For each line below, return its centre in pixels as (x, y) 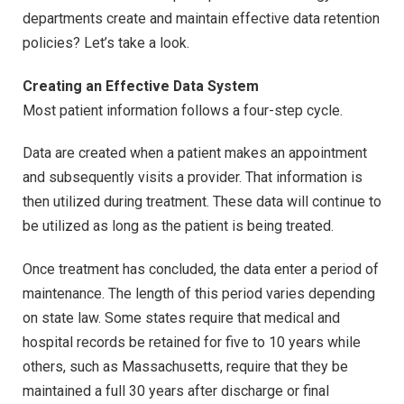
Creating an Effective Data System (141, 86)
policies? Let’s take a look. (106, 42)
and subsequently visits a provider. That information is (193, 178)
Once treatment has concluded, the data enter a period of (201, 270)
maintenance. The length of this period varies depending (199, 294)
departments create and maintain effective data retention (201, 18)
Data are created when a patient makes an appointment (195, 153)
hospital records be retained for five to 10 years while (192, 343)
